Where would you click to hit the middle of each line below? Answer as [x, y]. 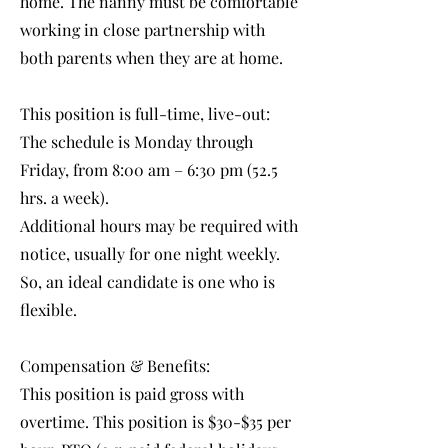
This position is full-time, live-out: [145, 113]
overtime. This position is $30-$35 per [155, 421]
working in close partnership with [142, 29]
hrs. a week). [64, 197]
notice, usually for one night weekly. [150, 253]
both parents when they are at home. [151, 57]
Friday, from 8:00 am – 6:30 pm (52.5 [149, 169]
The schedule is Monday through [136, 141]
